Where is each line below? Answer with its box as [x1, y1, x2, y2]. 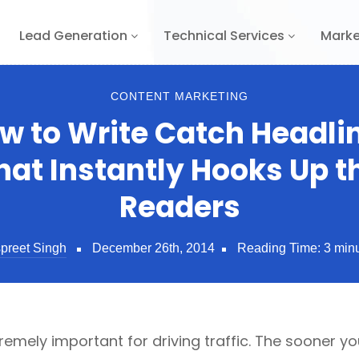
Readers [119, 187, 240, 228]
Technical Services [163, 26, 288, 45]
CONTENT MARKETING [111, 90, 248, 103]
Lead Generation [19, 26, 131, 45]
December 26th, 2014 [91, 241, 215, 255]
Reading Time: [236, 241, 321, 255]
